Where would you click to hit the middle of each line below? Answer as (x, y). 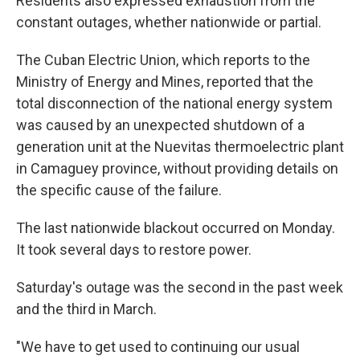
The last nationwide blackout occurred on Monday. (176, 228)
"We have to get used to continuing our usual (158, 347)
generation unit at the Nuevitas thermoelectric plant (180, 147)
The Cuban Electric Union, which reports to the (163, 60)
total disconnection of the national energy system (174, 103)
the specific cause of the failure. (119, 190)
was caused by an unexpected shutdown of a (160, 125)
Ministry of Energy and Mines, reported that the (165, 82)
